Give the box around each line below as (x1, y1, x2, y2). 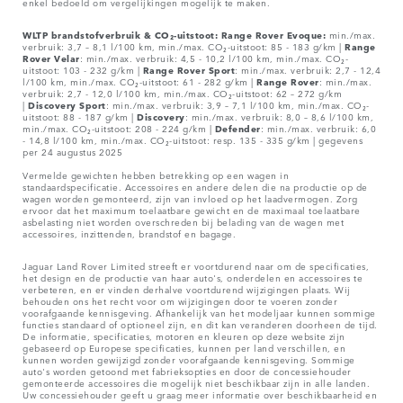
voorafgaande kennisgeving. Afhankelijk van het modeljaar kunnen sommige (22, 304, 376, 319)
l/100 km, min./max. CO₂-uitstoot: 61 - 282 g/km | (22, 73, 256, 88)
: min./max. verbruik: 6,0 (260, 120, 376, 135)
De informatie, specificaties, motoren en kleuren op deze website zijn (22, 327, 345, 343)
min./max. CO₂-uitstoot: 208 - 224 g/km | (22, 120, 215, 135)
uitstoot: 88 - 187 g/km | (22, 108, 137, 123)
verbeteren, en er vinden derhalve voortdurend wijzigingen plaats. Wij (22, 281, 351, 296)
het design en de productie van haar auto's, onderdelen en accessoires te (22, 269, 363, 284)
